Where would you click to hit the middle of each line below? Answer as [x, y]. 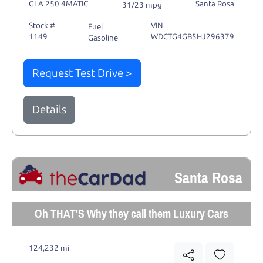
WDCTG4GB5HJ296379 [193, 36]
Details [49, 110]
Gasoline [103, 38]
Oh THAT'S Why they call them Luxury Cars [131, 213]
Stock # [42, 25]
